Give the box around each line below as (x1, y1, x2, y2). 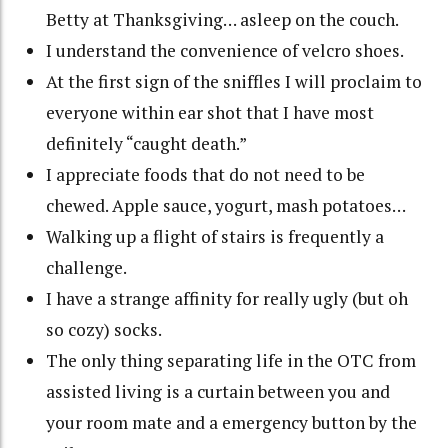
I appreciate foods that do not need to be (46, 162, 366, 186)
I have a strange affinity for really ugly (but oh (46, 286, 409, 310)
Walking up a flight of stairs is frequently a (46, 224, 385, 248)
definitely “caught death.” (46, 131, 248, 155)
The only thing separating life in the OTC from (46, 348, 417, 372)
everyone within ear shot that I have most (46, 100, 375, 124)
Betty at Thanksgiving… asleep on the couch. (46, 7, 400, 31)
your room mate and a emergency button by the (46, 410, 418, 434)
